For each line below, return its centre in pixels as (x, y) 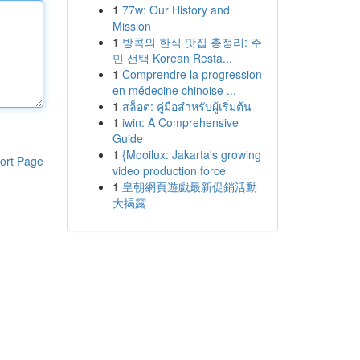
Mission (131, 26)
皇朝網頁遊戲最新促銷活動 (189, 186)
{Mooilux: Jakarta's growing (191, 154)
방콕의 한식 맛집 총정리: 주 (192, 42)
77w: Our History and (176, 10)
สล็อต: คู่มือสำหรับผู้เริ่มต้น (186, 106)
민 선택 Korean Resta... (172, 58)
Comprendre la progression (192, 74)
